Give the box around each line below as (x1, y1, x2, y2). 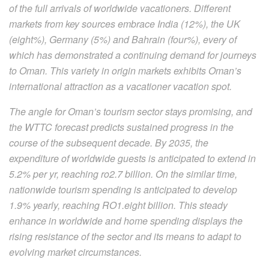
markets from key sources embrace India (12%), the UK (9, 16, 240, 31)
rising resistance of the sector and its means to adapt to (9, 229, 241, 243)
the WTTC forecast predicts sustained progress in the (9, 119, 234, 134)
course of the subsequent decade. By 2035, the (9, 135, 208, 150)
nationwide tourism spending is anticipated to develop (9, 182, 237, 196)
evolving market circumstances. (9, 244, 142, 259)
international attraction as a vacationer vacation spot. (9, 79, 232, 93)
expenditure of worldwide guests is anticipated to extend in (9, 151, 256, 165)
